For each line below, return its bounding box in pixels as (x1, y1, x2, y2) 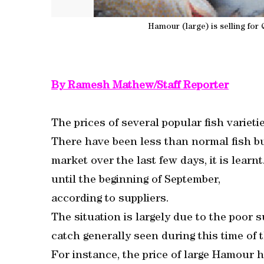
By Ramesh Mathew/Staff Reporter (51, 81, 229, 92)
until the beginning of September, (51, 175, 220, 186)
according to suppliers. (51, 194, 169, 205)
